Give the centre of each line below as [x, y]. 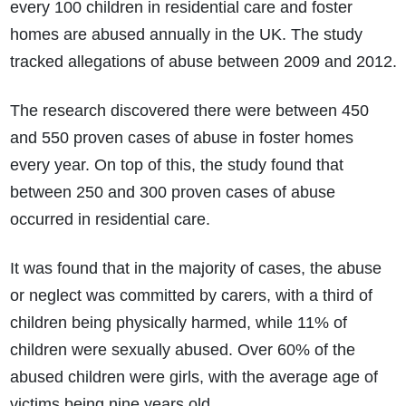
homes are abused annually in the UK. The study [186, 35]
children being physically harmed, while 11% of [178, 323]
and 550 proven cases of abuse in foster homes [181, 138]
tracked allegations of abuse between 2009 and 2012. [203, 62]
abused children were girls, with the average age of [193, 377]
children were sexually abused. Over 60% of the [182, 350]
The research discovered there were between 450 [189, 111]
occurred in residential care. [110, 220]
